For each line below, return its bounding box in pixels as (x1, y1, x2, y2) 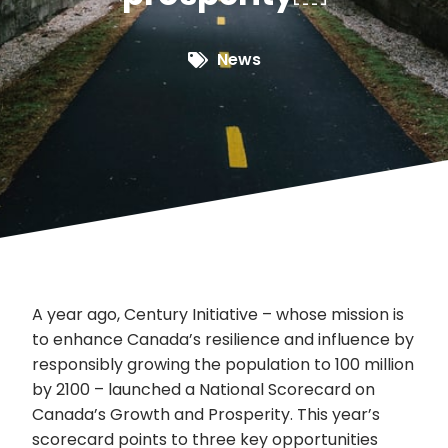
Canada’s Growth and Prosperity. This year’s (32, 403, 381, 426)
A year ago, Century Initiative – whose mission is (32, 303, 405, 326)
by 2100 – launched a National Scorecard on (32, 378, 376, 401)
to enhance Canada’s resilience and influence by (32, 328, 415, 351)
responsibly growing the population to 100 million (32, 353, 415, 376)
